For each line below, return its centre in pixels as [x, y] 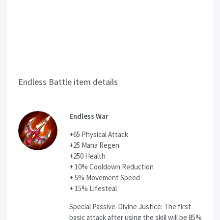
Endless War [89, 116]
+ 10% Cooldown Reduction [111, 167]
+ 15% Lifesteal [93, 188]
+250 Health [87, 156]
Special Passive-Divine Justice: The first [130, 206]
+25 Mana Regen [94, 145]
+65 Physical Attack [99, 134]
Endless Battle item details [68, 82]
